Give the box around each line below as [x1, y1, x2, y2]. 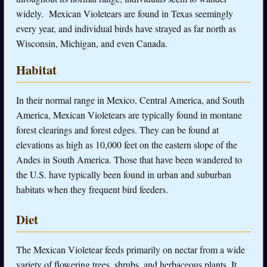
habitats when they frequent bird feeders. [16, 182, 168, 195]
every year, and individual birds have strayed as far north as [16, 22, 236, 35]
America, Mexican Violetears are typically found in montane [16, 108, 242, 121]
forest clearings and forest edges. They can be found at [16, 123, 219, 136]
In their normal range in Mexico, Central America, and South [16, 93, 244, 106]
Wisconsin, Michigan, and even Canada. [16, 37, 170, 50]
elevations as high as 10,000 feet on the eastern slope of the [16, 138, 237, 151]
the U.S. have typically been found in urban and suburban [16, 167, 231, 181]
